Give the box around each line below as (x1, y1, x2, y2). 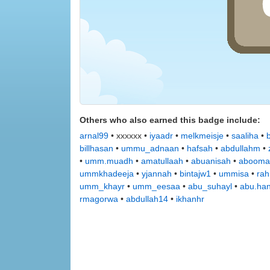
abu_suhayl (188, 181, 232, 191)
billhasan (80, 143, 113, 153)
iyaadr (149, 131, 173, 140)
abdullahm (221, 143, 260, 153)
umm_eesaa (133, 181, 180, 191)
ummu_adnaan (121, 143, 179, 153)
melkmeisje (181, 131, 224, 140)
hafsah (187, 143, 213, 153)
